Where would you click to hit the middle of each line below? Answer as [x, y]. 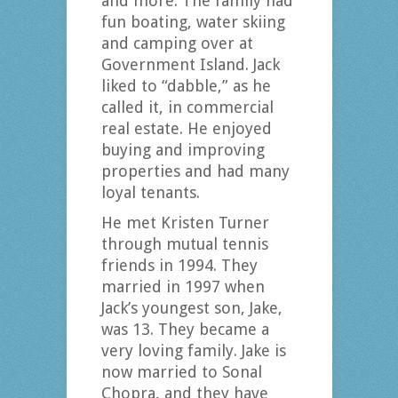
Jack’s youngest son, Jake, [191, 308]
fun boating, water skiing [193, 22]
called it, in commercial [187, 107]
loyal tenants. [150, 193]
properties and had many [195, 171]
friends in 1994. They [179, 266]
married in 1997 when [183, 287]
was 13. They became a [185, 330]
